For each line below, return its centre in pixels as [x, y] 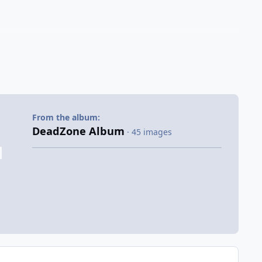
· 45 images [149, 132]
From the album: [66, 117]
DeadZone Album [78, 131]
